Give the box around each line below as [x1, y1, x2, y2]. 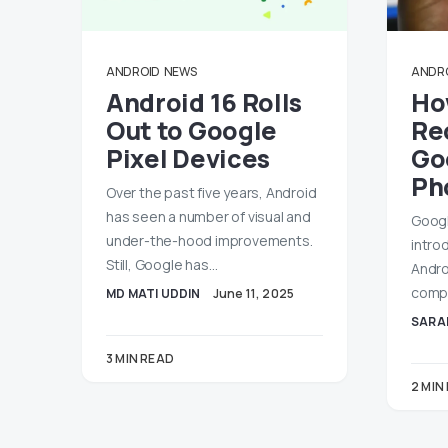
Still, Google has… [106, 255, 218, 274]
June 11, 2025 [212, 285, 295, 302]
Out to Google [106, 113, 277, 148]
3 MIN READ [106, 350, 174, 367]
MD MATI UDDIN [106, 285, 201, 302]
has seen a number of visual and [106, 207, 311, 226]
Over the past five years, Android [106, 183, 317, 202]
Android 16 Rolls [106, 85, 302, 120]
